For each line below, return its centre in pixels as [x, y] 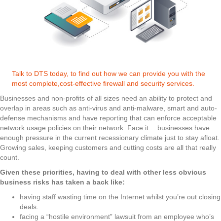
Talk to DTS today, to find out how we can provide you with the [109, 73]
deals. [29, 206]
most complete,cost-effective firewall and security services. [103, 83]
